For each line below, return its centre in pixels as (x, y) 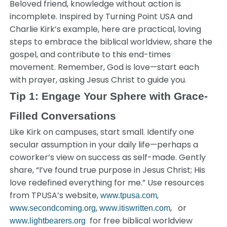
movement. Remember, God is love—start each (105, 67)
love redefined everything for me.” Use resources (107, 183)
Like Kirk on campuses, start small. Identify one (102, 132)
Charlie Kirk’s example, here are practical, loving (106, 29)
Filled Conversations (63, 116)
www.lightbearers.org (48, 221)
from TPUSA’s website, (55, 195)
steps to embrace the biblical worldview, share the (111, 42)
